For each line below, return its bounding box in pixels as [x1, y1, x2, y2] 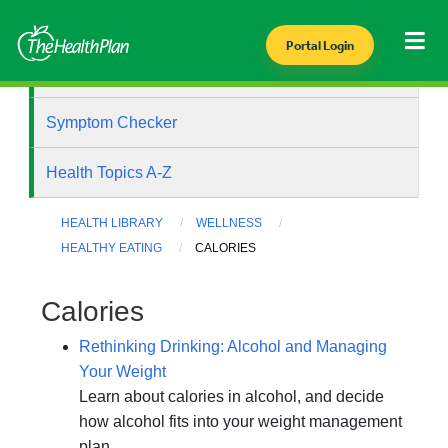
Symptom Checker [46, 114, 178, 131]
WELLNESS [196, 216, 263, 230]
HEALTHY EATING [61, 241, 163, 256]
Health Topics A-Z [46, 164, 173, 181]
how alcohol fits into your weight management [79, 413, 402, 431]
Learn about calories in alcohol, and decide [79, 388, 384, 406]
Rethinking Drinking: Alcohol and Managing [79, 338, 387, 356]
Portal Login [285, 38, 354, 53]
